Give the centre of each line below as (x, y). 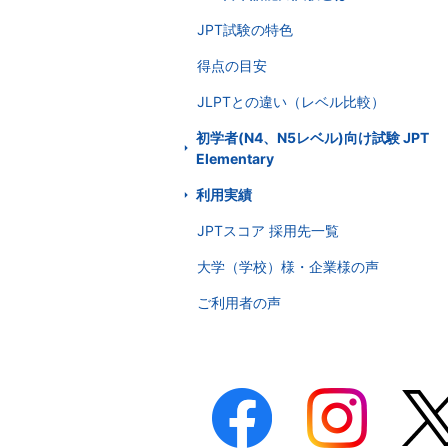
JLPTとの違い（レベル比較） (291, 101)
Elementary (235, 158)
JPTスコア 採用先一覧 (268, 230)
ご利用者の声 (239, 302)
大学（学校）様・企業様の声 (288, 266)
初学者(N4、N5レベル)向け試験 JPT (312, 137)
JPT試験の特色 (245, 29)
